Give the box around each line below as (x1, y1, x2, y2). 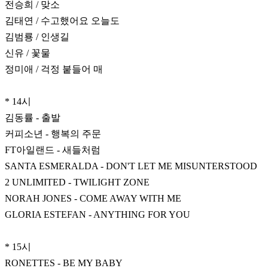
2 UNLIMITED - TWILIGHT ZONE (5, 177, 150, 188)
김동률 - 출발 (5, 112, 60, 123)
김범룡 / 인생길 (5, 32, 69, 42)
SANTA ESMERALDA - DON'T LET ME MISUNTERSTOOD (5, 161, 257, 172)
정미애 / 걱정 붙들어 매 (5, 64, 103, 75)
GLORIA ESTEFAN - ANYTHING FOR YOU (5, 209, 190, 220)
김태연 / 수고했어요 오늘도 (5, 16, 120, 26)
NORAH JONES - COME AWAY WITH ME (5, 193, 181, 204)
